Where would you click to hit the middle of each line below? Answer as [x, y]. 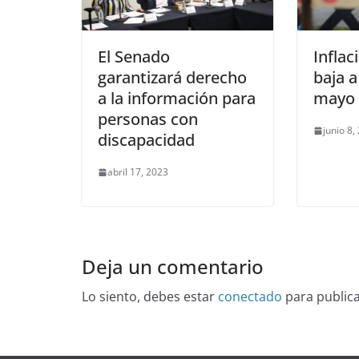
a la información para [177, 99]
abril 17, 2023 [138, 172]
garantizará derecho [172, 78]
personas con [148, 119]
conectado [250, 297]
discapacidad [146, 140]
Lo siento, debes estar [150, 297]
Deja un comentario [173, 267]
